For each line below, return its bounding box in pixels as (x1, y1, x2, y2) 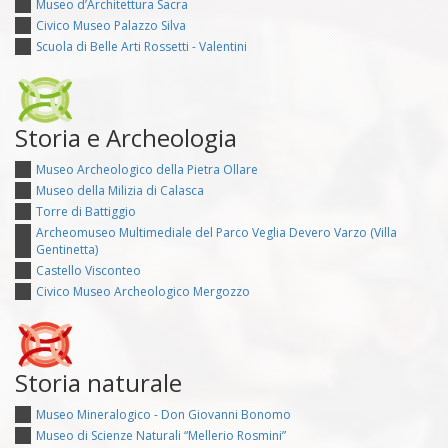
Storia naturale (15, 366, 182, 400)
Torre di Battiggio (36, 203, 136, 221)
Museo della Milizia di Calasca (36, 182, 204, 200)
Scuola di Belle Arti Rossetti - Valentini (36, 38, 247, 56)
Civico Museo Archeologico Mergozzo (36, 283, 250, 301)
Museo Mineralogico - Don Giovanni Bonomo (36, 406, 291, 424)
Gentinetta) (36, 241, 98, 259)
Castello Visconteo (36, 262, 141, 280)
